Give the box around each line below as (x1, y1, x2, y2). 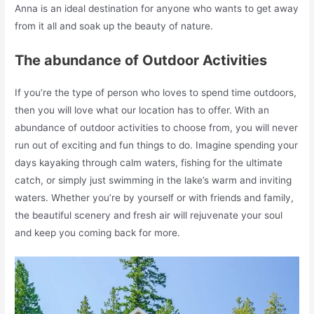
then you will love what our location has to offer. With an (15, 104, 270, 116)
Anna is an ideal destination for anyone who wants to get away (15, 2, 299, 14)
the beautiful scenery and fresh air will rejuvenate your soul (15, 209, 283, 221)
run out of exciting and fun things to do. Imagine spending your (15, 139, 299, 151)
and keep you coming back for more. (15, 226, 184, 238)
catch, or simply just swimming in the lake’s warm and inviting (15, 174, 292, 186)
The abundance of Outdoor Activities (15, 51, 271, 69)
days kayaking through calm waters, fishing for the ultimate (15, 156, 283, 168)
